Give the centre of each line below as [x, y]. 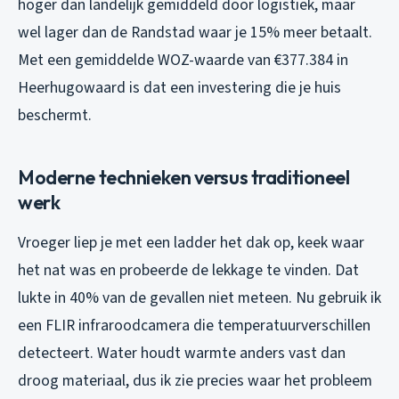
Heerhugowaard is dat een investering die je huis [179, 87]
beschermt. [55, 115]
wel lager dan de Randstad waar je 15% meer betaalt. [195, 32]
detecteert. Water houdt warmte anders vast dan [182, 353]
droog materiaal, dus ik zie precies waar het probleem [195, 380]
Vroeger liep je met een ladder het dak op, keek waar [191, 242]
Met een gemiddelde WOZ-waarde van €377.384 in [183, 60]
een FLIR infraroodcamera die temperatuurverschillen [194, 325]
